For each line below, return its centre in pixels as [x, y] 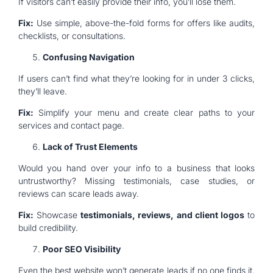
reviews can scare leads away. [78, 193]
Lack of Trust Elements [90, 146]
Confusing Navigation [88, 57]
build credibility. [48, 227]
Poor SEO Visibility [81, 249]
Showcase [57, 214]
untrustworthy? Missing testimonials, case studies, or [136, 180]
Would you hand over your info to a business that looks [136, 168]
